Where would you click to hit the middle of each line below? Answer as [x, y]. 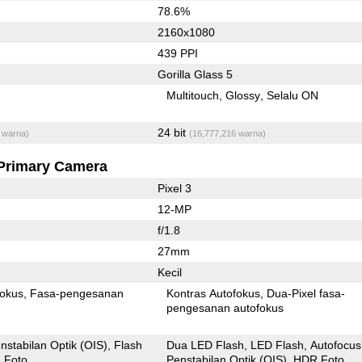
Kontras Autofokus [214, 293]
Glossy [243, 95]
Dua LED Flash [206, 345]
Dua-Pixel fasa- [293, 293]
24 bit [173, 132]
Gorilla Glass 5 [195, 74]
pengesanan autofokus [225, 307]
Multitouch [193, 95]
